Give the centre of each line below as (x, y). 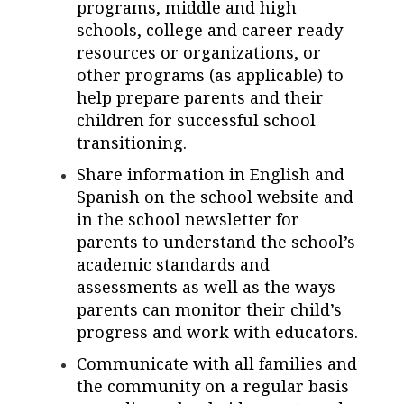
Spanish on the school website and (215, 197)
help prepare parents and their (200, 98)
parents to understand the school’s (216, 242)
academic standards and (173, 265)
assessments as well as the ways (206, 287)
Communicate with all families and (217, 364)
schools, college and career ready (210, 30)
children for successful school (196, 120)
